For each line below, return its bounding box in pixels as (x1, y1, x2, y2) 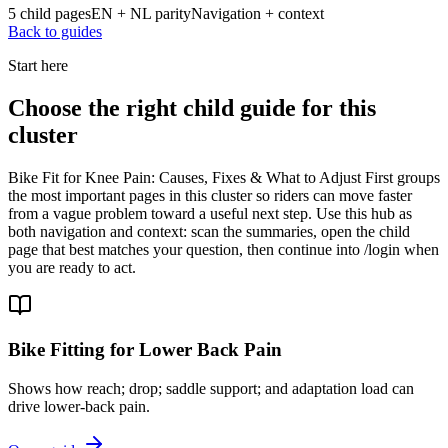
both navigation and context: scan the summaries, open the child (8, 222, 410, 240)
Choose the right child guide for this (8, 94, 376, 121)
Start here (8, 56, 68, 74)
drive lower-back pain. (8, 398, 150, 416)
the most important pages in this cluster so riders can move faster (8, 186, 412, 204)
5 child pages (8, 4, 91, 22)
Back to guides (8, 22, 102, 40)
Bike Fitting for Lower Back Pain (8, 339, 282, 361)
